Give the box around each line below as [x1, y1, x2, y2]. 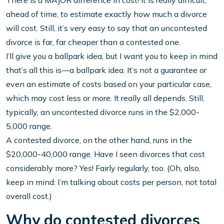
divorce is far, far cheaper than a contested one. [6, 37, 180, 47]
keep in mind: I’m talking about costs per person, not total [6, 177, 216, 187]
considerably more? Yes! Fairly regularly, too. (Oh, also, [6, 163, 200, 173]
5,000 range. [6, 121, 52, 131]
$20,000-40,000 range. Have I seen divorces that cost [6, 149, 205, 159]
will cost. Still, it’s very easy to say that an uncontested [6, 23, 207, 33]
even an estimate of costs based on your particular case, [6, 79, 211, 89]
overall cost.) [6, 191, 52, 201]
